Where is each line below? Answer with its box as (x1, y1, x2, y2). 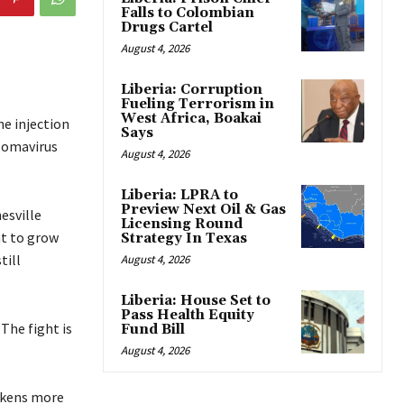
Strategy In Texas (121, 229, 247, 247)
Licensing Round (121, 215, 243, 233)
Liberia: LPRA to (121, 186, 238, 204)
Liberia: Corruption (121, 80, 262, 98)
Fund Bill (121, 320, 185, 338)
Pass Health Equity (121, 306, 254, 324)
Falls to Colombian (121, 4, 254, 22)
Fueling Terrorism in (121, 95, 274, 113)
